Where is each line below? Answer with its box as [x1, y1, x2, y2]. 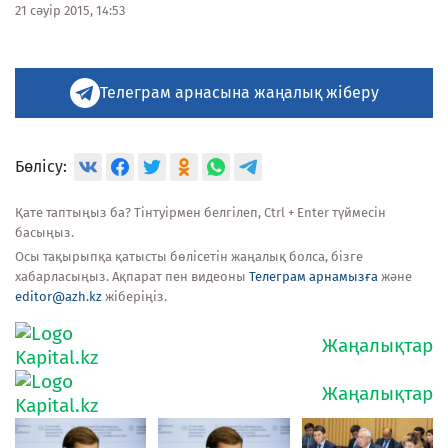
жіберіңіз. [102, 288, 167, 304]
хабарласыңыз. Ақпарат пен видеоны [15, 268, 249, 284]
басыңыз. [15, 224, 74, 240]
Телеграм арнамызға [249, 268, 378, 284]
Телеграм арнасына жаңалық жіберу [99, 82, 379, 102]
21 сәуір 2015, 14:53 [15, 2, 125, 18]
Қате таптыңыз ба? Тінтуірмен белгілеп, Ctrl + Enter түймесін [15, 204, 386, 220]
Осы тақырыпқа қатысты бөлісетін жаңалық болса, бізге [15, 248, 363, 264]
